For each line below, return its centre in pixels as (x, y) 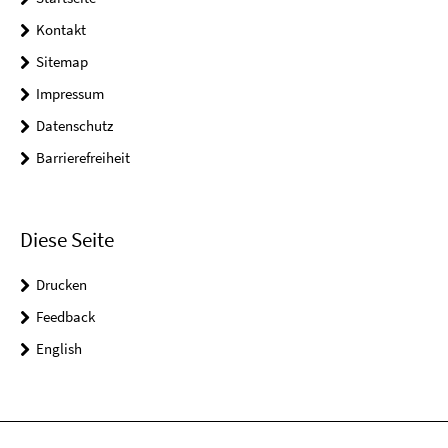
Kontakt (61, 29)
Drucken (61, 285)
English (59, 349)
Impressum (70, 93)
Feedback (65, 317)
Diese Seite (67, 240)
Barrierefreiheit (83, 157)
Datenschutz (74, 125)
